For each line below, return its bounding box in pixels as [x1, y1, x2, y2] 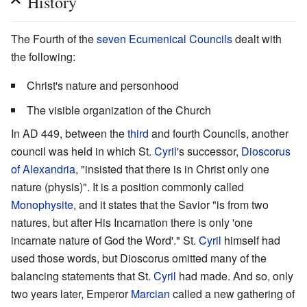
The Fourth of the [11, 30, 97, 47]
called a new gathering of [170, 285, 295, 302]
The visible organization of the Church [27, 101, 211, 118]
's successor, [177, 143, 241, 159]
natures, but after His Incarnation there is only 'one [11, 214, 253, 230]
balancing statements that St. [11, 267, 153, 284]
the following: [11, 48, 75, 64]
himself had [221, 232, 280, 248]
